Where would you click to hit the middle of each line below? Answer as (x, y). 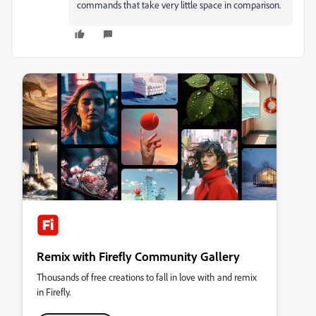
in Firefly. (54, 292)
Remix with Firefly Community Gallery (138, 256)
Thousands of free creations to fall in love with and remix (147, 277)
